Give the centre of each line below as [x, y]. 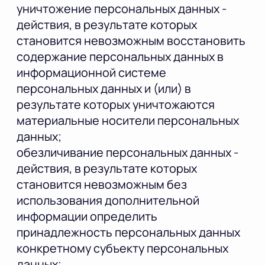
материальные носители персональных [128, 121]
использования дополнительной [108, 201]
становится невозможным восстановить [131, 41]
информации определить [87, 216]
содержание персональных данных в [120, 57]
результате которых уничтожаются [116, 105]
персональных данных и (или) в [104, 89]
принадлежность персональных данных [128, 232]
